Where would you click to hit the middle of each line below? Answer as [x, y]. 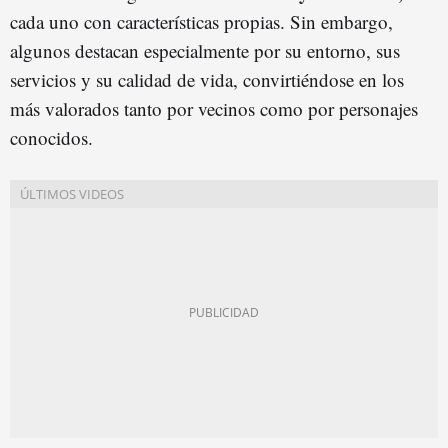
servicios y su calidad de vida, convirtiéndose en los [207, 79]
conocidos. [51, 137]
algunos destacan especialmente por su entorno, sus [205, 50]
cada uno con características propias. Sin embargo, [201, 21]
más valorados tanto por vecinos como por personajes [214, 108]
